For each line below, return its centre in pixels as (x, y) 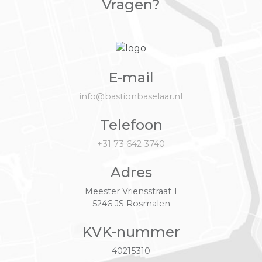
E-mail (131, 77)
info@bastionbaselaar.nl (131, 96)
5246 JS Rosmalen (131, 203)
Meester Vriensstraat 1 (131, 191)
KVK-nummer (131, 232)
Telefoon (131, 125)
